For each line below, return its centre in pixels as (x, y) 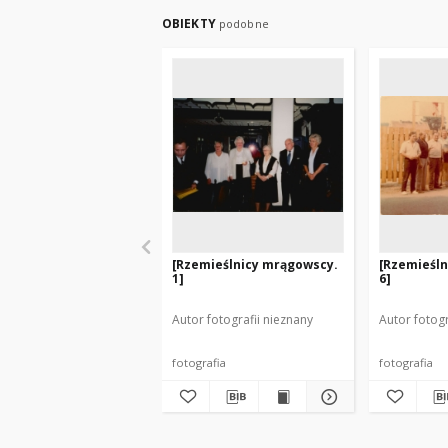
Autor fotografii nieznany (242, 319)
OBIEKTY (190, 23)
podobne (243, 23)
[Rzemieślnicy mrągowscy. (255, 264)
